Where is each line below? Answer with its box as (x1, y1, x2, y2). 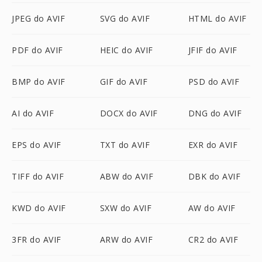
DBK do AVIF (188, 171, 241, 182)
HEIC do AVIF (99, 44, 153, 56)
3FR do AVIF (12, 234, 61, 245)
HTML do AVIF (188, 13, 247, 24)
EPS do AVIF (12, 139, 61, 150)
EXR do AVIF (188, 139, 238, 150)
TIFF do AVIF (12, 171, 64, 182)
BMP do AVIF (12, 76, 65, 87)
